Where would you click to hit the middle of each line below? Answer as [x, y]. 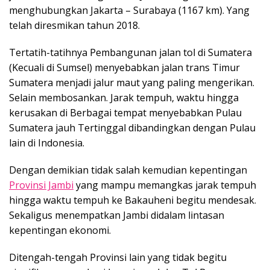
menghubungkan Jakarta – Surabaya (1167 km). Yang [129, 11]
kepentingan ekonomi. [60, 231]
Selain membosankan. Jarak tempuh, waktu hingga [124, 98]
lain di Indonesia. [47, 143]
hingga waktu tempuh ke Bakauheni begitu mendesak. [133, 200]
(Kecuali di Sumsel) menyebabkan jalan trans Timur [124, 68]
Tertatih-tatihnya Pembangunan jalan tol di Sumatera [130, 53]
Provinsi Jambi [41, 185]
